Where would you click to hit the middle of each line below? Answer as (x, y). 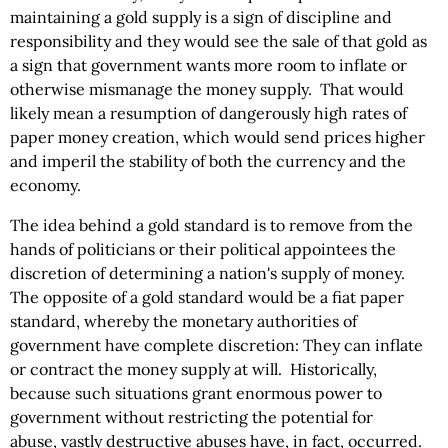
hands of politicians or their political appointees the (203, 249)
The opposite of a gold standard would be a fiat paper (207, 297)
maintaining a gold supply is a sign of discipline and (201, 17)
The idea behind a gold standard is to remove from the (211, 225)
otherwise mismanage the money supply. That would (207, 89)
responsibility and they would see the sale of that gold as (218, 41)
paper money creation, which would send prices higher (217, 137)
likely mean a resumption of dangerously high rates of (208, 113)
